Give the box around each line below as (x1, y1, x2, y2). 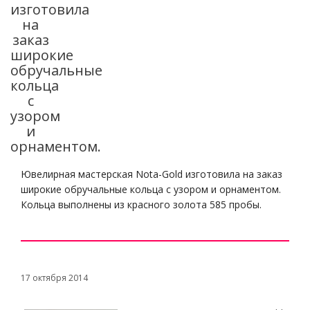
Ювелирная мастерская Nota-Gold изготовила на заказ (21, 167, 282, 181)
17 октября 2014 (21, 272, 88, 284)
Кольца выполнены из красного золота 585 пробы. (21, 198, 262, 211)
